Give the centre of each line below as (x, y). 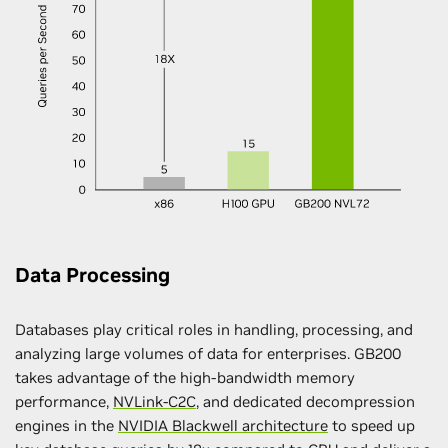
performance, (64, 401)
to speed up (371, 425)
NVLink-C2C (154, 401)
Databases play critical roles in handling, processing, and (214, 329)
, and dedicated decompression (305, 401)
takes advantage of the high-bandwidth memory (185, 377)
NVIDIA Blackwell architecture (223, 425)
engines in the (66, 425)
